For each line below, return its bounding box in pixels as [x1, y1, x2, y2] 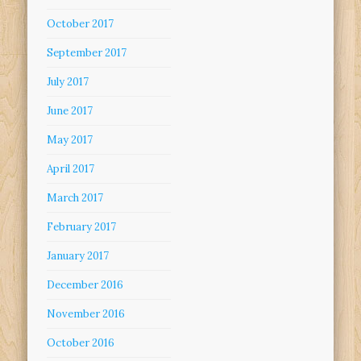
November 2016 [47, 307, 126, 322]
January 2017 [47, 249, 110, 263]
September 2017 [47, 46, 127, 60]
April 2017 [47, 162, 95, 176]
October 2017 [47, 17, 114, 31]
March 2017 [47, 191, 104, 205]
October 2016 [47, 336, 115, 351]
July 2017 [47, 75, 89, 89]
